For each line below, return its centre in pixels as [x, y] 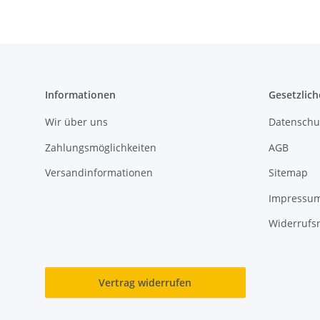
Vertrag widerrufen [145, 283]
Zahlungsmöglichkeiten [101, 147]
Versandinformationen [99, 173]
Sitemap [288, 173]
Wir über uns [76, 122]
